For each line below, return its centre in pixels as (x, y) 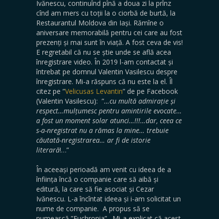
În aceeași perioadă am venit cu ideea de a (104, 169)
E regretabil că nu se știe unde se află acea (104, 52)
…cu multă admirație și (140, 101)
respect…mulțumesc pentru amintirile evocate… (109, 110)
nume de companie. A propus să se (93, 208)
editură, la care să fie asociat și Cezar (95, 189)
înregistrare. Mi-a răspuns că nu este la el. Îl (104, 81)
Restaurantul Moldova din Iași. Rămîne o (100, 22)
